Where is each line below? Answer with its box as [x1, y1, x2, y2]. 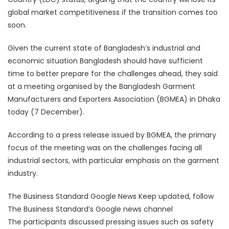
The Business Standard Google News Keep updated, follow [8, 191, 214, 202]
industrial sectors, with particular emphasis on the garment [8, 155, 219, 166]
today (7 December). [8, 107, 84, 118]
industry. [8, 168, 38, 179]
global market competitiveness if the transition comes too [8, 7, 218, 18]
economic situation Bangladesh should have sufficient [8, 56, 203, 66]
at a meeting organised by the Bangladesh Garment [8, 81, 195, 92]
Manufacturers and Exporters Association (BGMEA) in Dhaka [8, 94, 220, 105]
